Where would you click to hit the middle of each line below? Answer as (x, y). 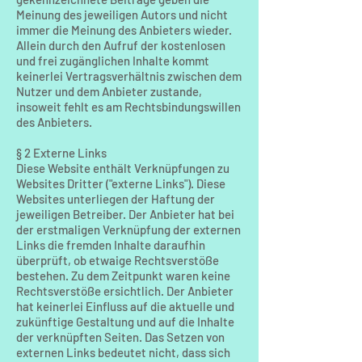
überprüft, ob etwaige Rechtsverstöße (118, 260)
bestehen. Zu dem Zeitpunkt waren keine (123, 276)
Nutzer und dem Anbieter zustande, (109, 91)
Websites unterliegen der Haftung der (116, 199)
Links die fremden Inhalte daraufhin (111, 245)
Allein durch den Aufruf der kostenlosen (121, 45)
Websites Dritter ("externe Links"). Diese (121, 183)
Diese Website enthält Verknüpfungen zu (123, 168)
